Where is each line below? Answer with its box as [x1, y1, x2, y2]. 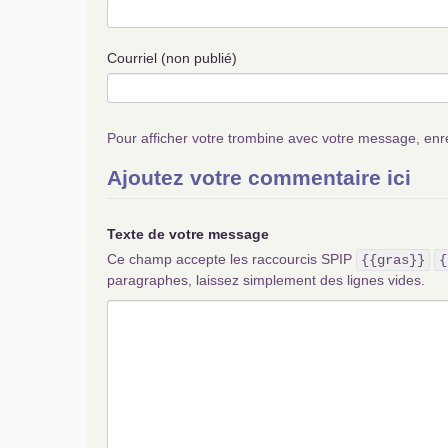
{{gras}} [361, 252, 425, 268]
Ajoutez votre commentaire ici [107, 166, 411, 189]
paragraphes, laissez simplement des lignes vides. [107, 272, 425, 288]
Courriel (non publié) [107, 50, 237, 66]
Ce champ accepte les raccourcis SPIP [107, 251, 356, 267]
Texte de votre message [107, 226, 269, 242]
